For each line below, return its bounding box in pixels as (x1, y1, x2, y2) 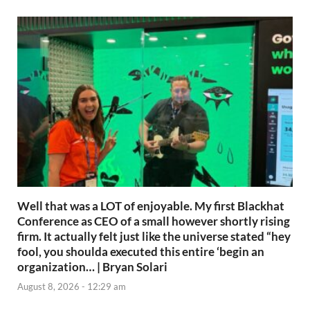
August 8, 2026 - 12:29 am (17, 281, 126, 293)
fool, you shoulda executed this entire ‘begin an (17, 244, 264, 259)
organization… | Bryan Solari (17, 259, 167, 274)
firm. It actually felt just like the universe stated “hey (17, 228, 291, 244)
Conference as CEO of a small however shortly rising (17, 213, 290, 228)
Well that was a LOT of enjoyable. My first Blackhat (17, 198, 284, 213)
